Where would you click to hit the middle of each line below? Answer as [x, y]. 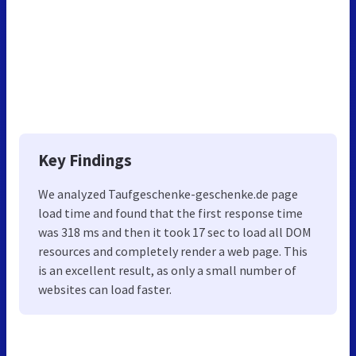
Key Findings [85, 161]
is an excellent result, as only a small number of [167, 271]
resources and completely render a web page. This [173, 252]
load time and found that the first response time [170, 213]
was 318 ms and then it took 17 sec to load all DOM [175, 232]
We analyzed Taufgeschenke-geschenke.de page [168, 194]
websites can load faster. [105, 290]
